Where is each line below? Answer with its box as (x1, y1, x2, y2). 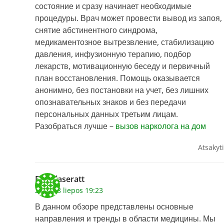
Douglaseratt (35, 173, 84, 185)
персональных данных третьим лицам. (35, 108, 178, 120)
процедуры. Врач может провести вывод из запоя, (35, 12, 222, 24)
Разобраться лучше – (35, 120, 115, 132)
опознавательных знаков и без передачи (35, 96, 186, 108)
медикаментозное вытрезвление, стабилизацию (35, 36, 214, 48)
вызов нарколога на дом (115, 120, 206, 132)
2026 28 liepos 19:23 (35, 185, 103, 195)
